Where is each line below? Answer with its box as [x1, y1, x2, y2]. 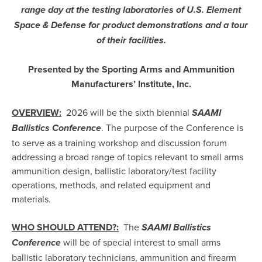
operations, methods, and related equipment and [12, 178, 211, 192]
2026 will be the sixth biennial [61, 106, 192, 119]
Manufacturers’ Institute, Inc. [71, 77, 191, 91]
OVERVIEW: [12, 106, 61, 120]
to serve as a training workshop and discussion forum [12, 136, 227, 150]
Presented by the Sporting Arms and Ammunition [27, 63, 235, 77]
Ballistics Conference [12, 123, 101, 135]
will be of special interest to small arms [61, 236, 220, 249]
